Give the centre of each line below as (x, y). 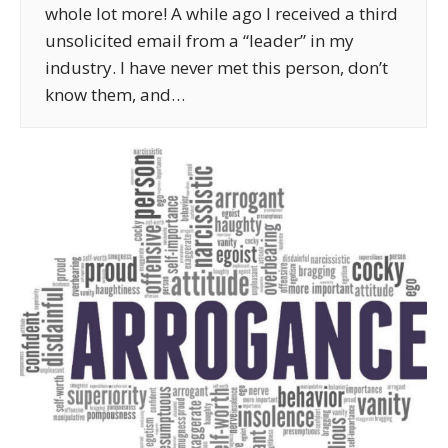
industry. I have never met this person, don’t (216, 67)
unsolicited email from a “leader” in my (199, 40)
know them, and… (115, 94)
